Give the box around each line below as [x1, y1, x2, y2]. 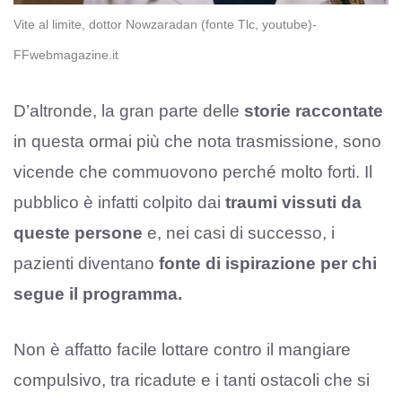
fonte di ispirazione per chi [159, 253, 377, 273]
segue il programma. [13, 284, 182, 303]
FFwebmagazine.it [13, 48, 118, 63]
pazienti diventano [13, 253, 159, 273]
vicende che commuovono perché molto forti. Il [13, 162, 372, 181]
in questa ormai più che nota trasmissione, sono [13, 131, 381, 151]
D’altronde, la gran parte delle [13, 100, 240, 120]
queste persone [13, 223, 143, 242]
